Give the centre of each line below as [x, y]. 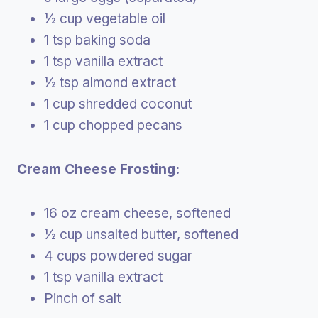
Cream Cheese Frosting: [98, 169]
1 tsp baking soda [97, 40]
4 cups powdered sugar [118, 256]
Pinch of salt [82, 298]
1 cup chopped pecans [113, 125]
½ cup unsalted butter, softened [141, 234]
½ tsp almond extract [110, 82]
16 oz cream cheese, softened [137, 213]
